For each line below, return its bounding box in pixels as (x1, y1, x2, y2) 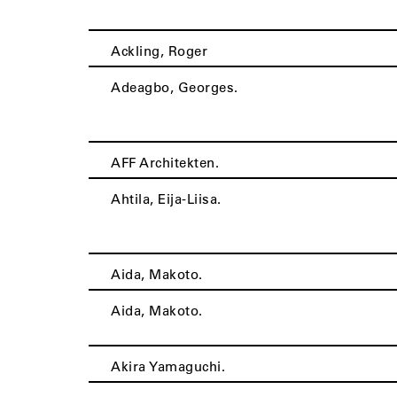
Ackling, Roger (111, 42, 207, 59)
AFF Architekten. (111, 153, 219, 171)
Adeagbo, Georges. (111, 78, 238, 96)
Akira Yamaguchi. (111, 357, 225, 375)
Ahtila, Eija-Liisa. (111, 190, 222, 207)
